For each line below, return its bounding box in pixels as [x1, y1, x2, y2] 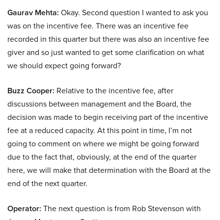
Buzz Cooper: [7, 85, 55, 97]
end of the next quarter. [7, 178, 87, 189]
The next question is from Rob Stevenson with [41, 203, 201, 214]
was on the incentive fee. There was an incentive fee [7, 20, 189, 31]
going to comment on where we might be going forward [7, 138, 199, 149]
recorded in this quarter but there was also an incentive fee [7, 33, 209, 45]
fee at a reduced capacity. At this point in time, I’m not [7, 125, 192, 136]
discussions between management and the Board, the [7, 98, 192, 110]
